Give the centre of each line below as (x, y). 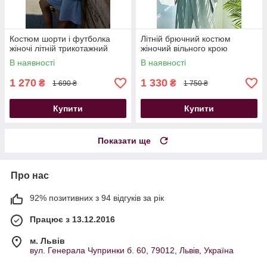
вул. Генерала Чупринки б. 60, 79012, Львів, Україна (132, 251)
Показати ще (124, 141)
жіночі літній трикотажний (59, 49)
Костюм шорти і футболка (60, 39)
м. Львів (47, 241)
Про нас (30, 176)
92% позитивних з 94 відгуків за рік (97, 198)
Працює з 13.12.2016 (72, 220)
